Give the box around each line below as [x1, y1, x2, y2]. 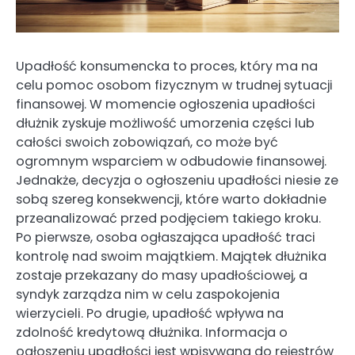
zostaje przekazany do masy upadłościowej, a [16, 266, 307, 285]
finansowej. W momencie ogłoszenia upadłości [16, 95, 315, 114]
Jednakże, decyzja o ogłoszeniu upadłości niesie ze [16, 171, 338, 190]
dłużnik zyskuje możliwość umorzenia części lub [16, 114, 315, 133]
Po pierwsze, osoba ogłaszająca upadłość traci [16, 228, 315, 247]
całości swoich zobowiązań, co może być [16, 133, 278, 152]
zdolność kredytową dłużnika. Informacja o [16, 323, 288, 342]
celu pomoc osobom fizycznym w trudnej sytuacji [16, 76, 333, 95]
